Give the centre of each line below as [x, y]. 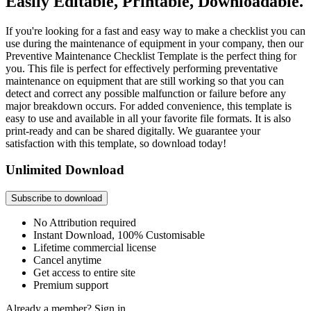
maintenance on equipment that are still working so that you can [145, 81]
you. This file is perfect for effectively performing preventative [142, 68]
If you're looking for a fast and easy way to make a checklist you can [155, 31]
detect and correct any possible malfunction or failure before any [146, 93]
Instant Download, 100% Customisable [119, 235]
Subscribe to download [57, 199]
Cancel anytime [67, 260]
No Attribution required [85, 223]
